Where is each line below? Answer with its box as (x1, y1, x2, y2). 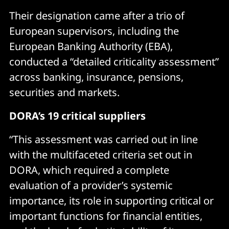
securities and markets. (9, 85, 120, 99)
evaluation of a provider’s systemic (9, 178, 173, 192)
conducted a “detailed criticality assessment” (9, 55, 219, 68)
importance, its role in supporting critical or (9, 194, 214, 208)
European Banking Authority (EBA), (9, 39, 173, 53)
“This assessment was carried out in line (9, 132, 198, 146)
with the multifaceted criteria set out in (9, 148, 192, 162)
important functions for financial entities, (9, 209, 202, 223)
